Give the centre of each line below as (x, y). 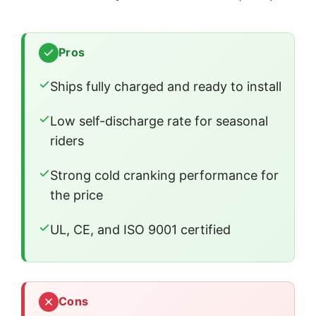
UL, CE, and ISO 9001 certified (140, 229)
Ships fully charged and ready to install (166, 86)
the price (77, 195)
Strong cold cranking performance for (164, 175)
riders (67, 140)
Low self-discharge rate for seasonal (159, 121)
